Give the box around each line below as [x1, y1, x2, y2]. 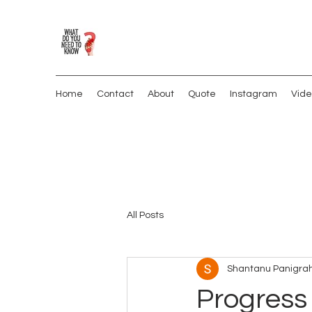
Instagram [230, 89, 277, 99]
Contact [97, 89, 134, 99]
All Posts [127, 210, 164, 220]
